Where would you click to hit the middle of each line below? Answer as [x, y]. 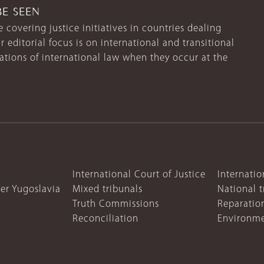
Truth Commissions [116, 204]
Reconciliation [105, 219]
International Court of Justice [139, 174]
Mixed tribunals [108, 189]
